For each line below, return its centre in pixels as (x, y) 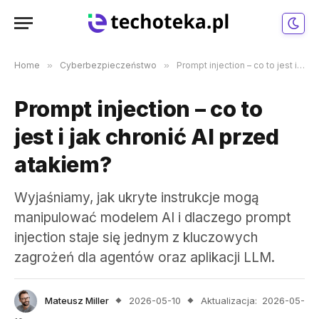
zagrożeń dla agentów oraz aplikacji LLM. (145, 257)
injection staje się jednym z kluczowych (136, 237)
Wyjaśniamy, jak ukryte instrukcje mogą (137, 198)
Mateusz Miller (77, 300)
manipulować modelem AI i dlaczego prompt (152, 218)
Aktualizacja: (229, 300)
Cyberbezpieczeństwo (108, 65)
